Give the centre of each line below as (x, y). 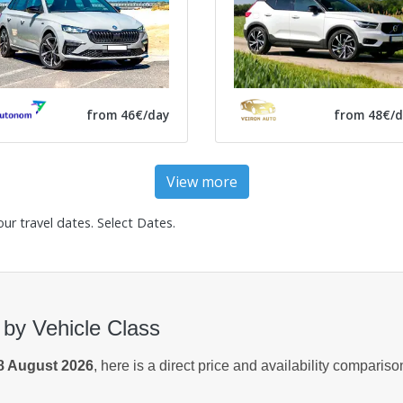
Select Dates (135, 222)
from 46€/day (128, 114)
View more (201, 181)
